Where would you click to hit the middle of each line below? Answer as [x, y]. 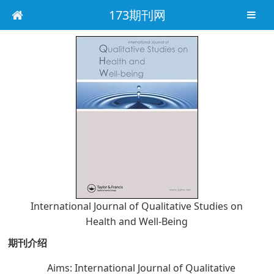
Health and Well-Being [137, 221]
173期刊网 [137, 15]
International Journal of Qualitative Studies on [137, 206]
